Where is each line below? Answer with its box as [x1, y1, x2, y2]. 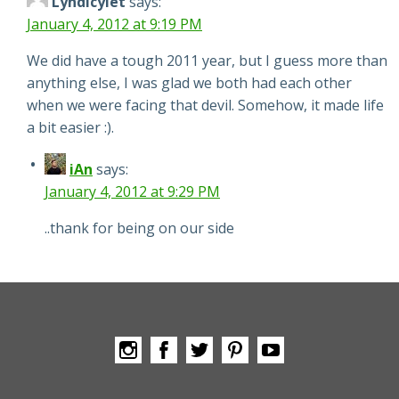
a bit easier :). [27, 117, 114, 137]
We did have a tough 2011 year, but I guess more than [27, 50, 387, 70]
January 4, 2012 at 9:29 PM [45, 181, 220, 201]
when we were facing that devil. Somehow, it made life [27, 94, 384, 115]
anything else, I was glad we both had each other [27, 72, 352, 93]
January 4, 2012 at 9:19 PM [27, 13, 202, 34]
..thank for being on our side [45, 217, 234, 238]
